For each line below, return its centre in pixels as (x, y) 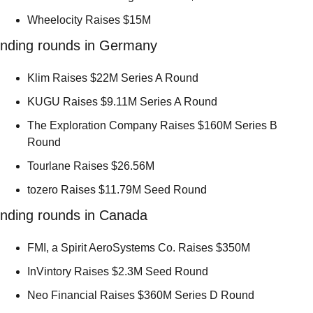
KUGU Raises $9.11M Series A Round (124, 101)
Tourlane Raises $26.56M (92, 166)
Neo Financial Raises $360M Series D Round (142, 295)
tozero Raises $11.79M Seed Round (118, 189)
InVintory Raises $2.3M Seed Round (119, 271)
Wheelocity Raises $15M (90, 20)
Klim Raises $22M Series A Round (114, 78)
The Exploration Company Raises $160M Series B (152, 125)
